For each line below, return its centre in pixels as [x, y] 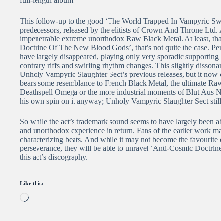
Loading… [45, 196]
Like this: [32, 183]
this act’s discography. [54, 157]
